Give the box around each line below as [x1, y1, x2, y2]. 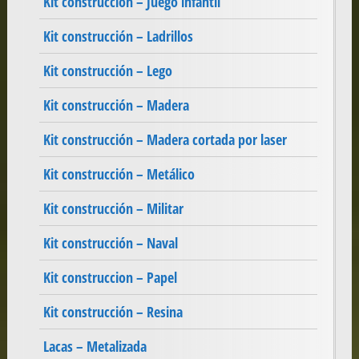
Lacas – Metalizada [42, 337, 147, 357]
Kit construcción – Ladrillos [42, 26, 193, 46]
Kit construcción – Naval [42, 233, 178, 253]
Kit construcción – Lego [42, 61, 172, 81]
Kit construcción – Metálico [42, 164, 195, 184]
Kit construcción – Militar [42, 199, 184, 219]
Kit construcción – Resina [42, 302, 183, 322]
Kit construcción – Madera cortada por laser [42, 130, 287, 150]
